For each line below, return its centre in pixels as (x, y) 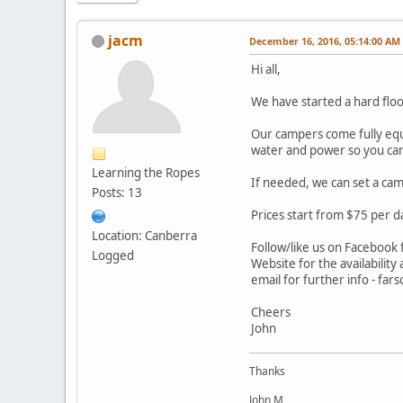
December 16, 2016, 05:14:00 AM (325, 40)
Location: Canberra (144, 235)
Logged (113, 255)
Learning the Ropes (146, 172)
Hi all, (266, 69)
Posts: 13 (117, 192)
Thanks (267, 371)
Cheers (271, 312)
